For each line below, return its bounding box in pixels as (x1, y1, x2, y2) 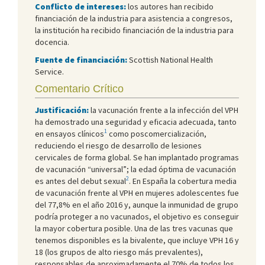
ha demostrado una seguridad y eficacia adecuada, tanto (35, 116, 237, 127)
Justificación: (35, 104, 89, 115)
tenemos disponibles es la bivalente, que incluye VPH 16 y (35, 234, 239, 245)
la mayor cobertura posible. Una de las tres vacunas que (35, 222, 233, 234)
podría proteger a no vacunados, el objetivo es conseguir (35, 211, 239, 222)
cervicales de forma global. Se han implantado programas (35, 151, 239, 163)
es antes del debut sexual (35, 175, 126, 186)
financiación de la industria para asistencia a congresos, (35, 12, 232, 24)
